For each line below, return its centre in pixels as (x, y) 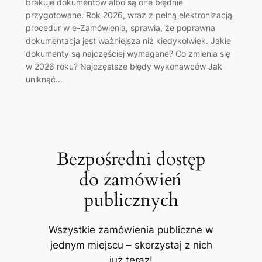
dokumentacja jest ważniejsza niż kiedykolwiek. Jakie (128, 41)
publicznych (131, 200)
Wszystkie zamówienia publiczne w (131, 230)
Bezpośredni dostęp (131, 159)
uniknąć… (44, 80)
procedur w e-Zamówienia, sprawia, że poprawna (120, 28)
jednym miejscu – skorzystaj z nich (131, 245)
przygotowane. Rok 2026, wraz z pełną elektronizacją (129, 15)
